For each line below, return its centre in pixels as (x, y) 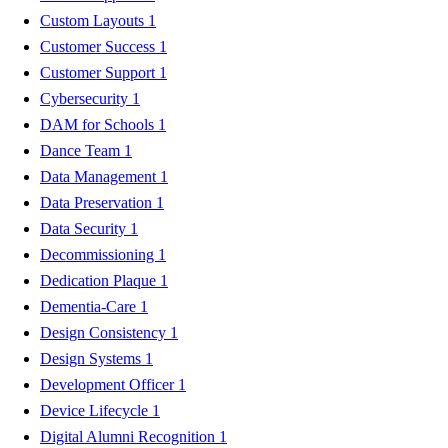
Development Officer (109, 384)
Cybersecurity (86, 98)
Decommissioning (99, 254)
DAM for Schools (99, 124)
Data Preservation (98, 202)
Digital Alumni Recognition (129, 436)
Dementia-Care (90, 306)
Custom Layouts (94, 20)
